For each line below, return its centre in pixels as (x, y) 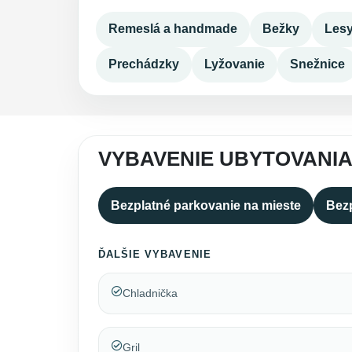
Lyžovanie (234, 64)
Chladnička (150, 293)
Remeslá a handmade (172, 29)
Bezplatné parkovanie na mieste (205, 205)
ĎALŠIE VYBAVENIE (154, 254)
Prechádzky (143, 64)
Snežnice (317, 64)
